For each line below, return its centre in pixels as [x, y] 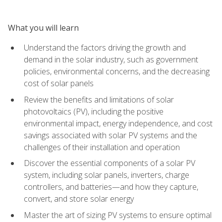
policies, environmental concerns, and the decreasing [117, 71]
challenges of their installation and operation [102, 147]
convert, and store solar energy [79, 199]
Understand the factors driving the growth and [105, 47]
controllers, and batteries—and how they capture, [111, 187]
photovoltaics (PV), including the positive [94, 111]
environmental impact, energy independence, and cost [118, 123]
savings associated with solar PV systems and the [111, 135]
